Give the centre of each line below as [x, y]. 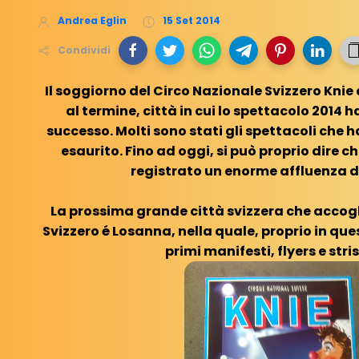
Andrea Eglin [92, 21]
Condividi [84, 50]
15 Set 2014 [192, 21]
